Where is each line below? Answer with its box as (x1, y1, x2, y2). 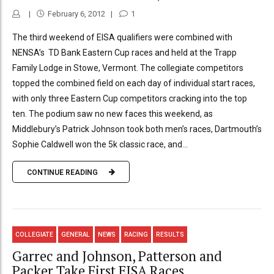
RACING (124, 231, 148, 238)
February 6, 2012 (47, 9, 105, 19)
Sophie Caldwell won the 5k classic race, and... (12, 139, 188, 150)
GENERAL (61, 231, 91, 238)
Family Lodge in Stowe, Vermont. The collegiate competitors (12, 63, 243, 73)
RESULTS (155, 231, 184, 238)
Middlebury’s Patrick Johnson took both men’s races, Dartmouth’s (12, 124, 262, 135)
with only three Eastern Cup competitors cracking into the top (12, 94, 247, 104)
